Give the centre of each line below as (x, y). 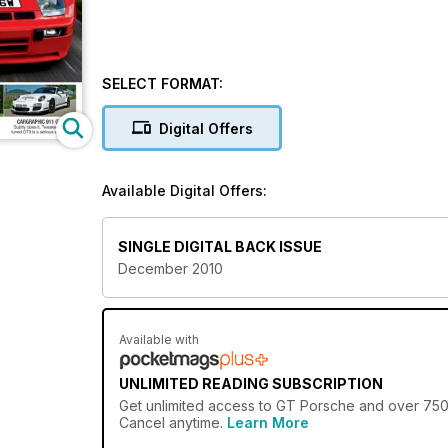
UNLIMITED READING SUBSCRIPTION (251, 384)
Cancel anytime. (173, 423)
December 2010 (170, 269)
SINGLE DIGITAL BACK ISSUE (220, 247)
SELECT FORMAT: (162, 83)
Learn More (268, 423)
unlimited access (200, 406)
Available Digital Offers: (184, 190)
